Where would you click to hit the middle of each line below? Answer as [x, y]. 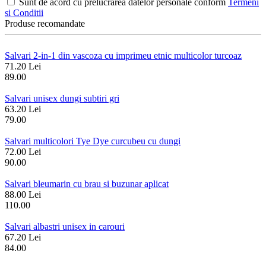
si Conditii [24, 13]
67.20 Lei [23, 237]
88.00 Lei [23, 195]
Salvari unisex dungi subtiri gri [62, 99]
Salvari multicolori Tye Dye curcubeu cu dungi [93, 141]
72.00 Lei [23, 152]
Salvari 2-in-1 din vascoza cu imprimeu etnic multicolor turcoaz [123, 56]
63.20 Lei [23, 109]
